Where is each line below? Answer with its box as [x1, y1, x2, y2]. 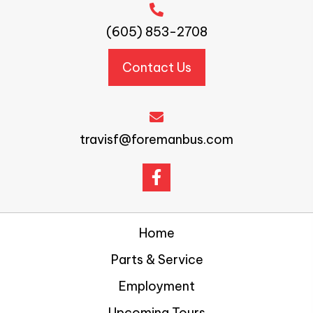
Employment [119, 278, 195, 295]
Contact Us [122, 59, 191, 76]
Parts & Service [110, 252, 203, 268]
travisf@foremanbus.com [80, 131, 233, 148]
